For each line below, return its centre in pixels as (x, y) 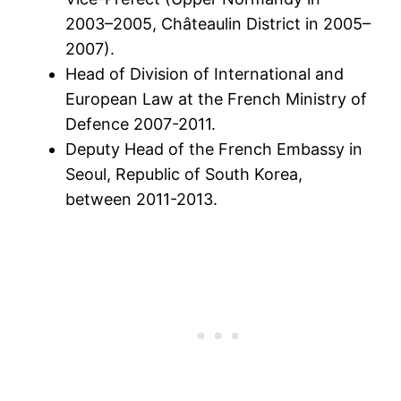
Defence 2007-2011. (141, 124)
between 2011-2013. (142, 199)
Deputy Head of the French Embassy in (214, 149)
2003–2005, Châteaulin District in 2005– (218, 23)
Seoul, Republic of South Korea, (184, 174)
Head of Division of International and (205, 73)
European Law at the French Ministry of (217, 98)
